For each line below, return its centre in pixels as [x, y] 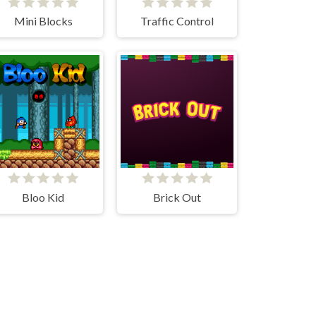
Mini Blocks [43, 21]
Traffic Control [177, 21]
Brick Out [177, 197]
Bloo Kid [43, 197]
